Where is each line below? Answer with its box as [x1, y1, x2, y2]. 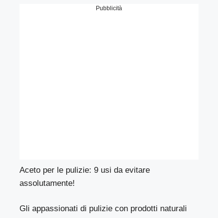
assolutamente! [19, 178, 75, 188]
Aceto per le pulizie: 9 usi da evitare [19, 165, 150, 175]
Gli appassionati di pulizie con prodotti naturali [19, 204, 187, 214]
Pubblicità [96, 4, 122, 12]
